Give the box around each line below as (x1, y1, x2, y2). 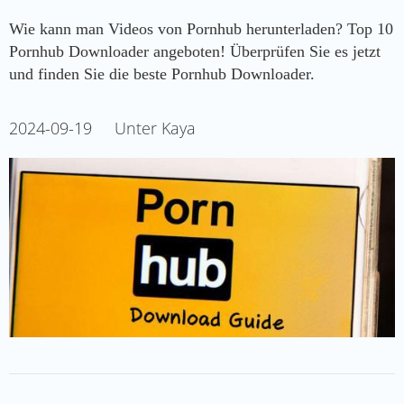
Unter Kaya (115, 116, 196, 139)
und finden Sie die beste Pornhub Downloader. (9, 64, 315, 83)
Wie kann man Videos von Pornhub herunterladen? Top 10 (9, 19, 393, 38)
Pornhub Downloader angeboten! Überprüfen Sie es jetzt (9, 41, 381, 60)
